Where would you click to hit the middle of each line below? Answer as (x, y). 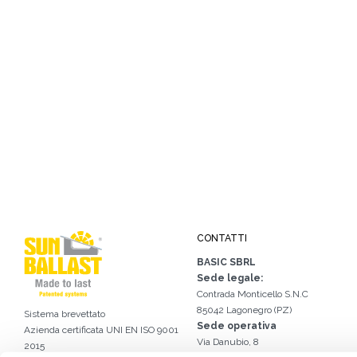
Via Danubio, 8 (228, 342)
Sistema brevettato (65, 314)
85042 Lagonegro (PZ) (245, 310)
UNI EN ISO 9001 (142, 330)
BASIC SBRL (227, 262)
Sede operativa (237, 326)
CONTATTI (222, 238)
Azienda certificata (65, 330)
